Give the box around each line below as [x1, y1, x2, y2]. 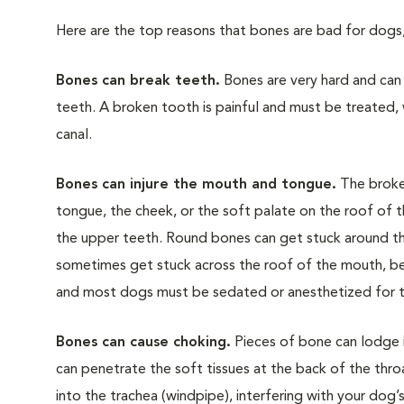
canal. [56, 128, 92, 142]
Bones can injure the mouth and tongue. [56, 178, 336, 192]
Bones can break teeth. [56, 74, 220, 88]
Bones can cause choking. [56, 335, 231, 350]
